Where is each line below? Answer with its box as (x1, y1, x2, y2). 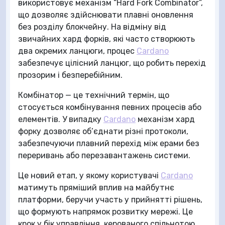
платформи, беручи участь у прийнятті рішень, (18, 194, 202, 204)
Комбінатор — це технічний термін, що (18, 90, 169, 100)
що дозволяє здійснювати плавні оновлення (18, 10, 193, 20)
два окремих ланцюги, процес (18, 46, 137, 56)
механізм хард (136, 114, 195, 124)
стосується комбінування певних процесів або (18, 102, 201, 112)
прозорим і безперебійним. (18, 70, 123, 80)
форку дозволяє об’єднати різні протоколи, (18, 126, 188, 136)
